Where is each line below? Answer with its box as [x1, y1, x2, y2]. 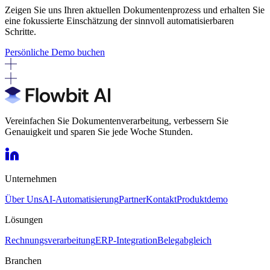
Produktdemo [177, 194, 228, 205]
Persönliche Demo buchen [5, 47, 105, 58]
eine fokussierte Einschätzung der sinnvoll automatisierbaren [5, 16, 234, 27]
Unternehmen [5, 174, 57, 184]
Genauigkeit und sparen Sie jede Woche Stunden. [5, 127, 193, 137]
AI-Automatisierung [42, 194, 119, 205]
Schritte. [5, 27, 36, 37]
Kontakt [146, 194, 177, 205]
